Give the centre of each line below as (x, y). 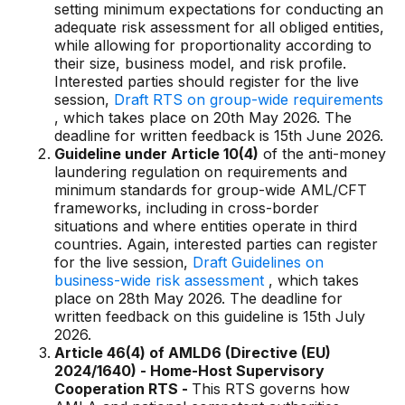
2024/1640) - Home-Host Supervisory (189, 371)
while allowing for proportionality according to (213, 45)
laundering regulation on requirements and (201, 172)
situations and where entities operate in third (206, 226)
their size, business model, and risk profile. (200, 63)
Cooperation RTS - (123, 389)
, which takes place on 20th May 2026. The (203, 118)
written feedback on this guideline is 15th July (210, 316)
